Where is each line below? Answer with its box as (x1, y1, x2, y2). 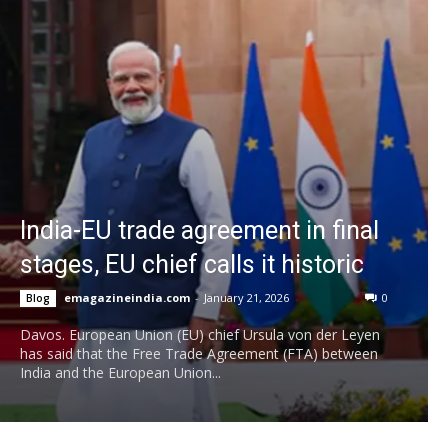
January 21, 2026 (204, 289, 289, 305)
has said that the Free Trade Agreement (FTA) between (20, 343, 378, 363)
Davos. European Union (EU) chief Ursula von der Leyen (20, 324, 380, 344)
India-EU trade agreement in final (20, 215, 379, 245)
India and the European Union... (20, 362, 221, 382)
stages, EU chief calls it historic (20, 249, 364, 279)
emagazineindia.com (64, 289, 190, 305)
